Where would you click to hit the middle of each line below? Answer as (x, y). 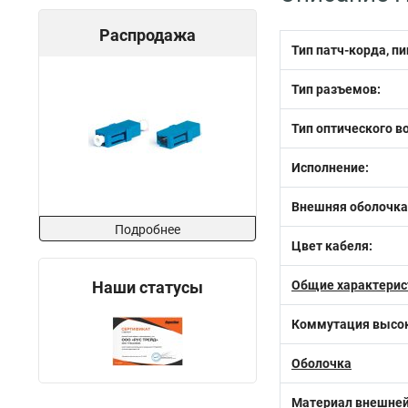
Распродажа (148, 35)
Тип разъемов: (336, 89)
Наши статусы (148, 287)
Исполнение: (330, 168)
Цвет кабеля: (332, 246)
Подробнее (148, 229)
